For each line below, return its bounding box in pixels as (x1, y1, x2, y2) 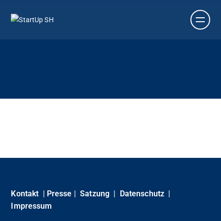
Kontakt (11, 189, 39, 198)
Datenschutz (119, 189, 165, 198)
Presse (46, 189, 72, 198)
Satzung (80, 189, 110, 198)
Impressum (11, 201, 52, 211)
